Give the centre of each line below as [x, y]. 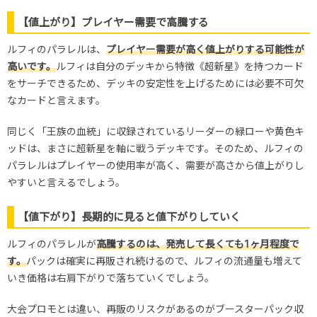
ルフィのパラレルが [52, 244]
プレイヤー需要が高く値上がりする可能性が [205, 50]
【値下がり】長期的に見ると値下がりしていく [129, 218]
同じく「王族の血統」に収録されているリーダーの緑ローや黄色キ [156, 132]
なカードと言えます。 [56, 101]
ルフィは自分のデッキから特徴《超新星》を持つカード [180, 67]
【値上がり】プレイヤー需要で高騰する [113, 23]
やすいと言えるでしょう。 [66, 183]
